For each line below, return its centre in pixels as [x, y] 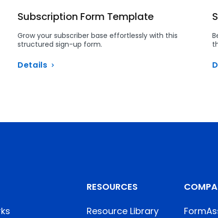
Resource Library [123, 211]
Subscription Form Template [86, 17]
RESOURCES [112, 187]
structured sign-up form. [60, 44]
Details [33, 65]
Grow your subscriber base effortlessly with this [98, 36]
